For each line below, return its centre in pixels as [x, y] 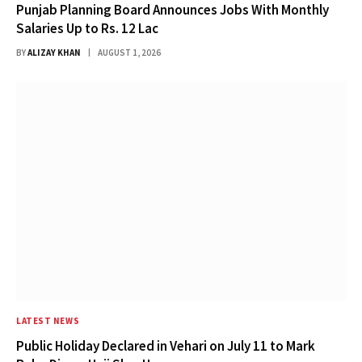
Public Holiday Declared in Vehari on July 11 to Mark [166, 345]
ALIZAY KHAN [54, 52]
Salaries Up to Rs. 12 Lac [87, 28]
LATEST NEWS [48, 320]
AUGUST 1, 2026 [129, 52]
